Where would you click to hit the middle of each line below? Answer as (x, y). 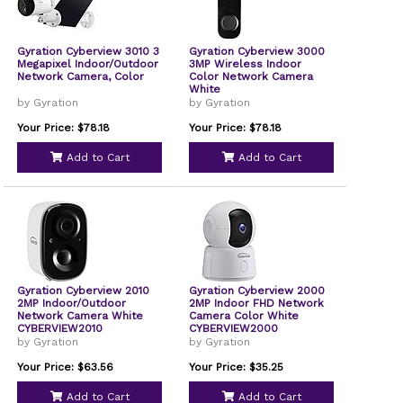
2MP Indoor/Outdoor (72, 303)
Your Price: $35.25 (237, 367)
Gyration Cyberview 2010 (84, 291)
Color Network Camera (251, 76)
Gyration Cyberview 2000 (257, 291)
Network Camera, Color (81, 76)
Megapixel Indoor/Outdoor (88, 64)
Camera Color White (244, 316)
